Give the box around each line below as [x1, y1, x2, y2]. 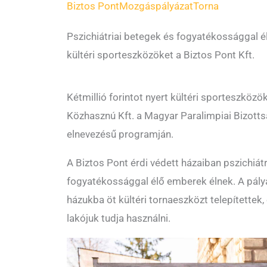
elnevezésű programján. [67, 128, 173, 140]
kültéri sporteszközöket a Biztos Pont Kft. [67, 49, 254, 61]
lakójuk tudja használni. [67, 212, 170, 224]
